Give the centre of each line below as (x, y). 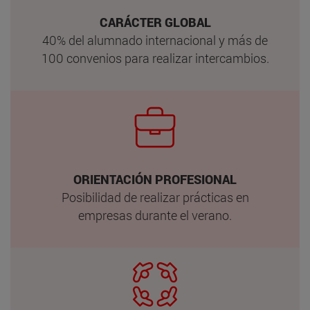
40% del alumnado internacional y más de (155, 40)
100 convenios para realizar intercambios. (155, 58)
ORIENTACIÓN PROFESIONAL (155, 180)
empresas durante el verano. (155, 216)
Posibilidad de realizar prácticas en (155, 198)
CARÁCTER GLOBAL (155, 22)
